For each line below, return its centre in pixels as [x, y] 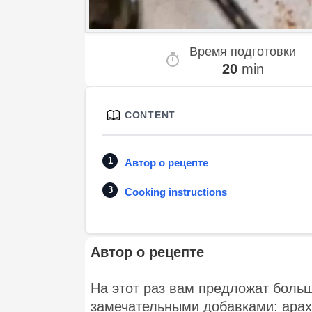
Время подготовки [243, 52]
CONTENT [150, 115]
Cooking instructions [176, 192]
